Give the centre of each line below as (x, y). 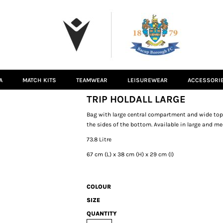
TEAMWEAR (92, 80)
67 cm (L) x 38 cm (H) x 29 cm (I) (130, 154)
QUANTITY (102, 214)
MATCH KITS (39, 80)
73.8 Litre (99, 139)
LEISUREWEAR (148, 80)
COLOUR (99, 187)
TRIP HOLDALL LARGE (136, 99)
